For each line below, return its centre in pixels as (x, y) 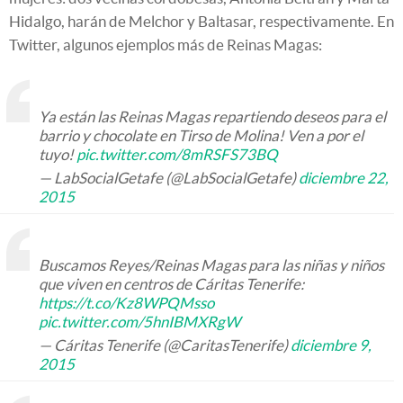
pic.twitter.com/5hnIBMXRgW (139, 321)
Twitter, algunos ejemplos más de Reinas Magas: (166, 44)
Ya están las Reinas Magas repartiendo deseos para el (212, 116)
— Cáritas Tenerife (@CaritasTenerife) (165, 345)
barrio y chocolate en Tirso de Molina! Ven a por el (201, 135)
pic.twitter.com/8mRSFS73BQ (177, 154)
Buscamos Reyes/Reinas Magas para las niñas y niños (211, 264)
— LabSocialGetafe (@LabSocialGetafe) (169, 177)
